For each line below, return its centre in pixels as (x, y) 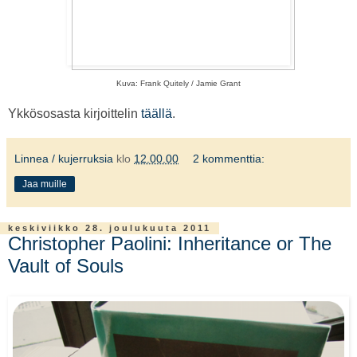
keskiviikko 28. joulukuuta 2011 (110, 228)
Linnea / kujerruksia (64, 159)
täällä (157, 114)
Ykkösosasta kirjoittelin (75, 114)
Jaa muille (45, 184)
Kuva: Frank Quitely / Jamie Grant (178, 84)
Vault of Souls (66, 266)
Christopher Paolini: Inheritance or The (170, 244)
